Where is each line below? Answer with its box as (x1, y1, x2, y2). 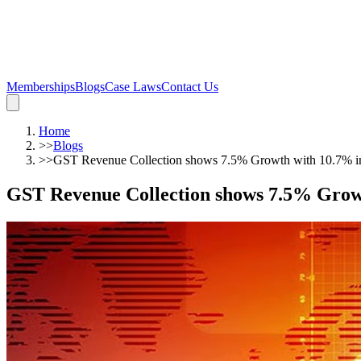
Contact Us (161, 80, 218, 93)
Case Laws (105, 80, 161, 93)
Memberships (6, 80, 75, 93)
